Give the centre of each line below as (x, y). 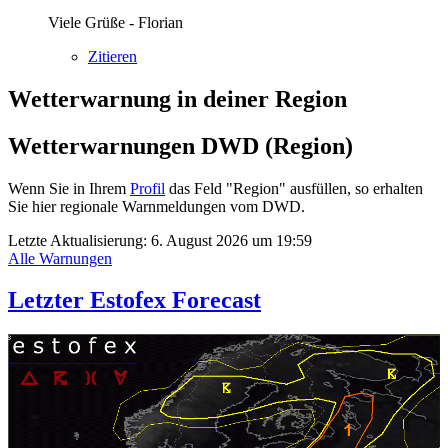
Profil (147, 188)
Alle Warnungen (60, 258)
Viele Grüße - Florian (115, 22)
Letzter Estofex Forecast (134, 300)
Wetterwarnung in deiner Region (177, 98)
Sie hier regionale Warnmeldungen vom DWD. (156, 206)
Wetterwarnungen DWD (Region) (180, 145)
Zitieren (112, 56)
